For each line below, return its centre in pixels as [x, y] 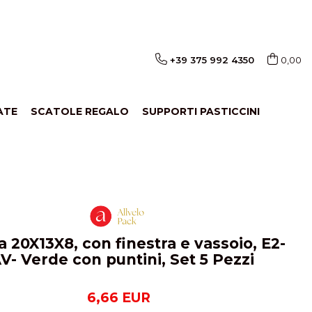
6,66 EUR [119, 298]
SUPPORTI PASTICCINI [201, 111]
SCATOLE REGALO [80, 111]
